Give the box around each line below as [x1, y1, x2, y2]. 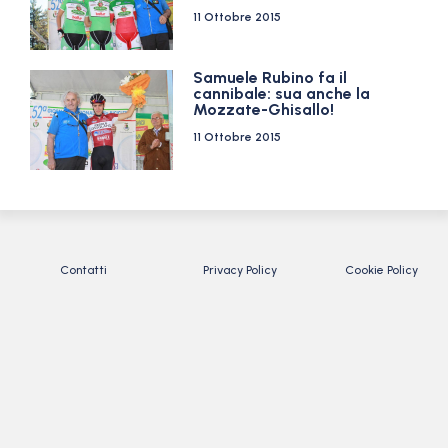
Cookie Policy [345, 263, 419, 277]
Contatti [60, 263, 107, 277]
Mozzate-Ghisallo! [193, 100, 335, 119]
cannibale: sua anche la [193, 84, 371, 103]
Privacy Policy [202, 263, 277, 277]
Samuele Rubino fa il [193, 68, 348, 87]
